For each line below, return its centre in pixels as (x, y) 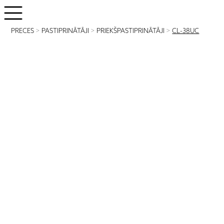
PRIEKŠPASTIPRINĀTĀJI (131, 31)
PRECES (23, 31)
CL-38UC (186, 31)
